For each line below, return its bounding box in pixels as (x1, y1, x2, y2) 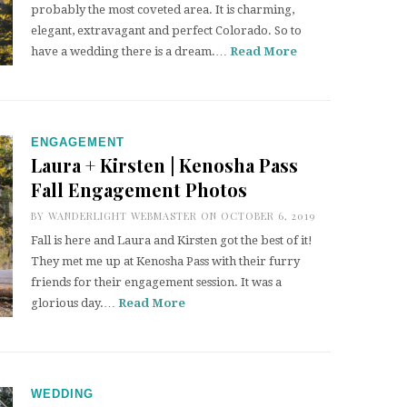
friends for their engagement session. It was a (31, 275, 282, 289)
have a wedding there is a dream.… (31, 45, 230, 58)
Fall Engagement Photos (31, 177, 247, 202)
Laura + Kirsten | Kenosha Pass (31, 153, 298, 177)
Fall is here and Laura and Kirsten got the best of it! (31, 233, 313, 247)
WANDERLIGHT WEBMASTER (48, 209, 197, 223)
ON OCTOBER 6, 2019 (197, 209, 315, 223)
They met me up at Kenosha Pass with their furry (31, 254, 300, 268)
